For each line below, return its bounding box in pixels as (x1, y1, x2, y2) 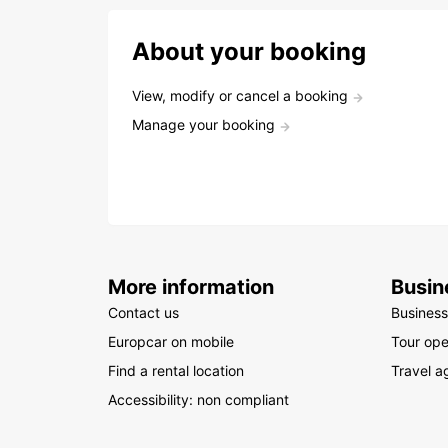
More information (108, 275, 274, 299)
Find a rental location (108, 362, 244, 379)
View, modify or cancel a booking (132, 87, 348, 104)
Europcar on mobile (108, 333, 234, 350)
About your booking (132, 37, 366, 66)
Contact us (108, 304, 179, 321)
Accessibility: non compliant (108, 391, 289, 408)
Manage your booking (132, 116, 275, 133)
